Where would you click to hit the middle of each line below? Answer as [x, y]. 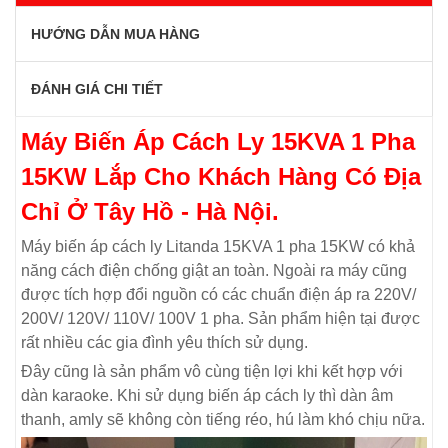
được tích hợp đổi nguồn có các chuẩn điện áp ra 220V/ [218, 294]
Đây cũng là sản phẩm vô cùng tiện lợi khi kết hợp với [212, 371]
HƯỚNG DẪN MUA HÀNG [115, 33]
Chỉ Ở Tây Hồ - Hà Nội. [150, 211]
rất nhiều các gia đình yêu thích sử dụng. [164, 342]
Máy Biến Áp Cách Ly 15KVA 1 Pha [218, 141]
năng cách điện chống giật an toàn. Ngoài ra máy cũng [214, 270]
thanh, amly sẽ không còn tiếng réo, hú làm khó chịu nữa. [223, 419]
